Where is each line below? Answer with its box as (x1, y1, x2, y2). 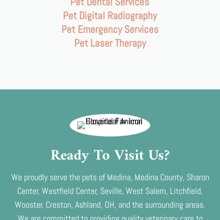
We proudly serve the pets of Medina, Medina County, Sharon (11, 171, 209, 183)
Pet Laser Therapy (74, 36, 146, 50)
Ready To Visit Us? (50, 142, 170, 169)
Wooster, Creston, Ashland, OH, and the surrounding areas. (15, 198, 205, 210)
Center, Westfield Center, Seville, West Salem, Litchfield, (17, 185, 203, 196)
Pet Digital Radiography (63, 8, 157, 22)
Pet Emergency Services (61, 22, 159, 36)
